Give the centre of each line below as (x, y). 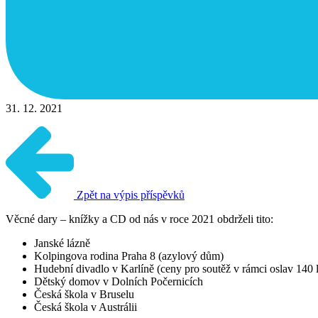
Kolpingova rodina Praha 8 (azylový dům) (129, 256)
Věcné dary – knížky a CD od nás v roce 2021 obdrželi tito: (139, 219)
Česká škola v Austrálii (86, 307)
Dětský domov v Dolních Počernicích (119, 281)
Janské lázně (62, 243)
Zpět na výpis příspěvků (129, 194)
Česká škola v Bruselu (84, 294)
